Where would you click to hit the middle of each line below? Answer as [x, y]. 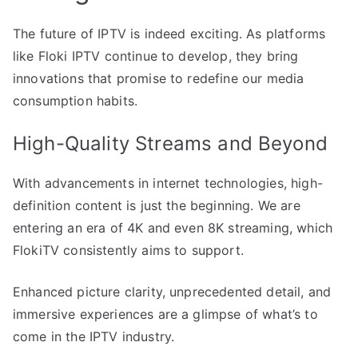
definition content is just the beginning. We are [157, 206]
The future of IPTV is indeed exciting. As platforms [169, 34]
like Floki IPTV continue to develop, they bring [156, 56]
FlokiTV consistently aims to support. [128, 251]
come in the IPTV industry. [94, 337]
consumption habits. [76, 101]
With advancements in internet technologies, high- [168, 183]
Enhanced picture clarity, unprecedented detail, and [172, 292]
